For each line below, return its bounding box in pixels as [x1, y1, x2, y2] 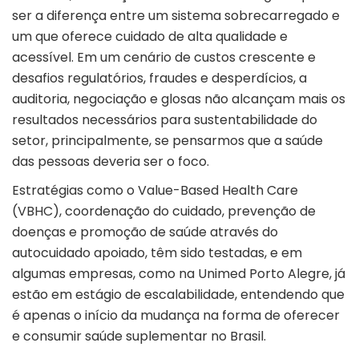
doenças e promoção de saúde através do [12, 223, 278, 242]
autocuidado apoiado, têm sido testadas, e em [12, 244, 302, 263]
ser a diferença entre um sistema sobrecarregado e [12, 6, 340, 26]
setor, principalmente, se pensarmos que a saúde [12, 131, 323, 151]
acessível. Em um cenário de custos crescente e [12, 48, 316, 67]
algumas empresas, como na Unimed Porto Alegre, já [12, 264, 345, 284]
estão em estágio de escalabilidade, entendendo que [12, 285, 345, 305]
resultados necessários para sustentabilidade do [12, 111, 317, 130]
